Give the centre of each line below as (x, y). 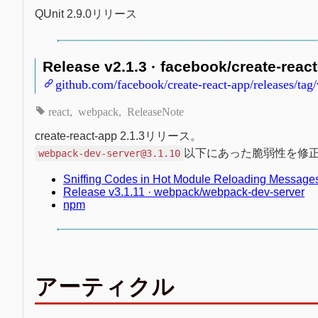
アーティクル (105, 286)
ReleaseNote (156, 110)
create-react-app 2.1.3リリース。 (118, 136)
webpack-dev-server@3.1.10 (110, 153)
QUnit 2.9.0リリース (86, 13)
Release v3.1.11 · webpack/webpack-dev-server (184, 192)
